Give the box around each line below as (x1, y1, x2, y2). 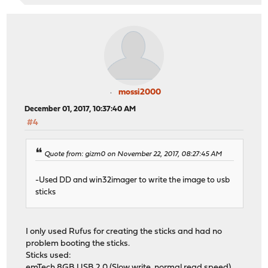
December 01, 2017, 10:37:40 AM (25, 105, 136, 113)
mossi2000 (118, 87, 161, 97)
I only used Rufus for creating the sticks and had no (26, 227, 223, 237)
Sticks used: (26, 251, 72, 261)
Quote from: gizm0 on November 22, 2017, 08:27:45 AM (44, 150, 223, 158)
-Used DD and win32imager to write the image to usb (35, 176, 230, 185)
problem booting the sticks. (26, 239, 130, 249)
